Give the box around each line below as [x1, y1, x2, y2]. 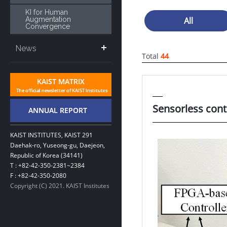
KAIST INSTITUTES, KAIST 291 [10, 131, 93, 139]
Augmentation [25, 15, 71, 23]
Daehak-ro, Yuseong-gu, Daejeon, [10, 141, 105, 149]
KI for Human [25, 8, 68, 16]
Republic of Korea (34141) [10, 151, 83, 160]
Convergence [25, 22, 70, 30]
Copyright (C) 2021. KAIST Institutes [10, 181, 109, 190]
